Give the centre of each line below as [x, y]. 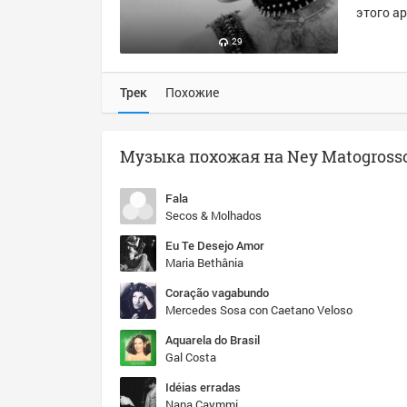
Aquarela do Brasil [213, 340]
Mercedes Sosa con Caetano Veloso [259, 310]
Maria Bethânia [204, 263]
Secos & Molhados [213, 215]
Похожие [192, 92]
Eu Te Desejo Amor [215, 245]
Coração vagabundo [217, 293]
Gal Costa [191, 357]
